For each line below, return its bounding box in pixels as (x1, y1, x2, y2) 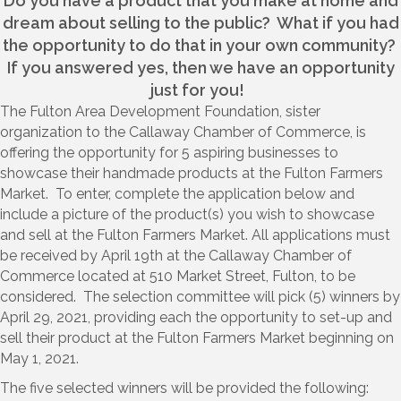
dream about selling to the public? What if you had (2, 13, 399, 32)
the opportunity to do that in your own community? (2, 35, 399, 55)
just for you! (149, 80, 252, 99)
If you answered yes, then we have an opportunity (6, 57, 395, 77)
